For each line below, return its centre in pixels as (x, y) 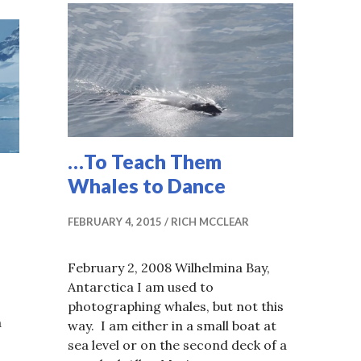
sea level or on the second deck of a (177, 344)
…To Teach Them (145, 161)
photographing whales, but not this (176, 306)
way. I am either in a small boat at (172, 325)
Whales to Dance (147, 185)
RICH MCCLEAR (210, 221)
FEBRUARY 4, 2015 (115, 221)
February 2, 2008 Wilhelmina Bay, (169, 267)
